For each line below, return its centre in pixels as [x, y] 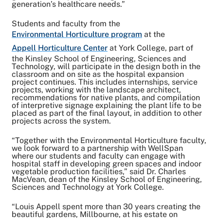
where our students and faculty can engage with [98, 156]
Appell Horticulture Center [60, 48]
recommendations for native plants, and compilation [106, 97]
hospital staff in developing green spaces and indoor [107, 163]
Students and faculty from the [66, 23]
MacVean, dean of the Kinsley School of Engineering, [107, 179]
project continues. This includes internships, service [105, 82]
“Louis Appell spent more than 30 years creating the [106, 206]
